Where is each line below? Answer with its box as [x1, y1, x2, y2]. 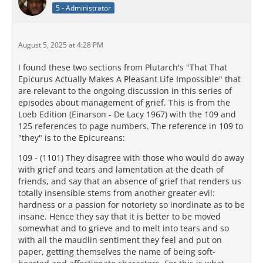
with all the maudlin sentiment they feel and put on [18, 234, 222, 246]
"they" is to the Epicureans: [18, 132, 125, 144]
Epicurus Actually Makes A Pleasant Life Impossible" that [18, 73, 241, 85]
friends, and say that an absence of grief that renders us [18, 176, 241, 187]
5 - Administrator [56, 3, 111, 13]
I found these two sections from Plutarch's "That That [18, 62, 227, 73]
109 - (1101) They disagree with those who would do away [18, 152, 244, 164]
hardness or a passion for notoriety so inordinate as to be [18, 199, 245, 211]
